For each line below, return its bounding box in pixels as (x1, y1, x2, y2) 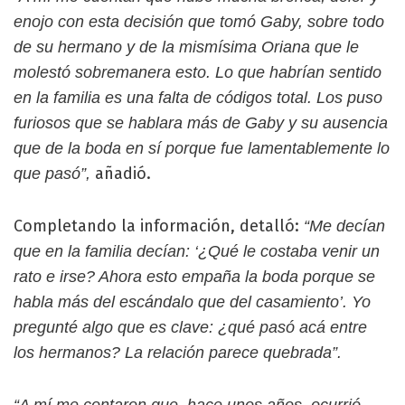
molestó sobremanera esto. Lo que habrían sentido (14, 63, 381, 81)
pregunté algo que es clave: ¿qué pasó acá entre (14, 318, 367, 336)
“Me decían (304, 217, 385, 235)
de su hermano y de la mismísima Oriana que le (14, 38, 359, 56)
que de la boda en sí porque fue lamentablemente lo (14, 139, 390, 157)
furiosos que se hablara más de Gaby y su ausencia (14, 114, 388, 132)
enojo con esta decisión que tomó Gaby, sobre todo (14, 13, 384, 31)
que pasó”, (14, 165, 90, 183)
